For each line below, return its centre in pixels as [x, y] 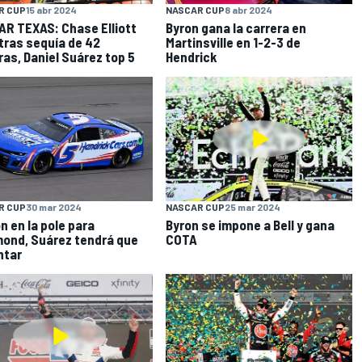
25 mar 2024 [253, 206]
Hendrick [192, 57]
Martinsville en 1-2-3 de [234, 42]
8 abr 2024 [249, 10]
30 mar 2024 [53, 206]
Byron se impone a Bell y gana [250, 224]
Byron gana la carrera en [236, 28]
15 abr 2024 [51, 10]
